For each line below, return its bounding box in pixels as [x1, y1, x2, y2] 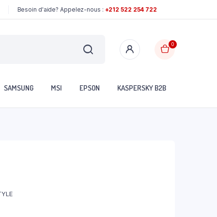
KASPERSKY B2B [117, 83, 166, 93]
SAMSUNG [4, 83, 33, 93]
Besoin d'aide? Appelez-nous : [17, 5, 105, 13]
